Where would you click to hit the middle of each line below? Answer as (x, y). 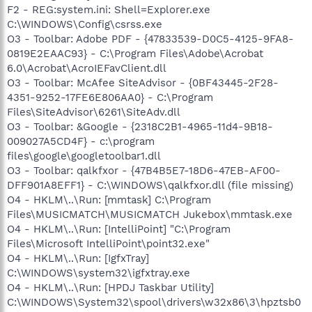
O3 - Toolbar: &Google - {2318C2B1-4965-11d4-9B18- (140, 126)
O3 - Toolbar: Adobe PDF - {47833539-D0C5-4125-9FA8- (150, 39)
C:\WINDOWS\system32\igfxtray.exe (99, 273)
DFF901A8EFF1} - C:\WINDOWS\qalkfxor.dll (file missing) (150, 185)
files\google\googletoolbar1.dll (84, 156)
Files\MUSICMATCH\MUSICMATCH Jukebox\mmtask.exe (150, 214)
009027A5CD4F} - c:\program (81, 141)
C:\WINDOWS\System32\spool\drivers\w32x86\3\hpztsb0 (154, 302)
